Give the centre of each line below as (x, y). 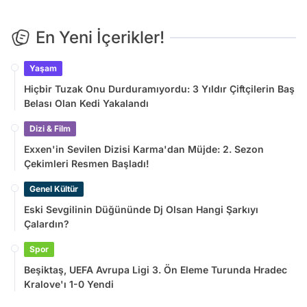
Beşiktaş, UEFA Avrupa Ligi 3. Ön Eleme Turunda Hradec (156, 269)
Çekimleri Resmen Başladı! (87, 163)
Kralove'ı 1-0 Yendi (69, 284)
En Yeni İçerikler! (100, 37)
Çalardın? (47, 223)
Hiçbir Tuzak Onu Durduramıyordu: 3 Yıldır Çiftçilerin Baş (159, 88)
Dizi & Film (50, 128)
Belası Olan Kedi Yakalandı (86, 103)
